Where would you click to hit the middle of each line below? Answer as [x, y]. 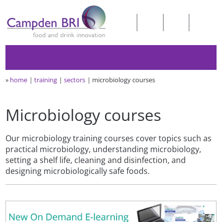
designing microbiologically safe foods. [78, 171]
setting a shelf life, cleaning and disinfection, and [96, 160]
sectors [75, 80]
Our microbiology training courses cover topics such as [109, 138]
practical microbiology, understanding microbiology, [104, 149]
